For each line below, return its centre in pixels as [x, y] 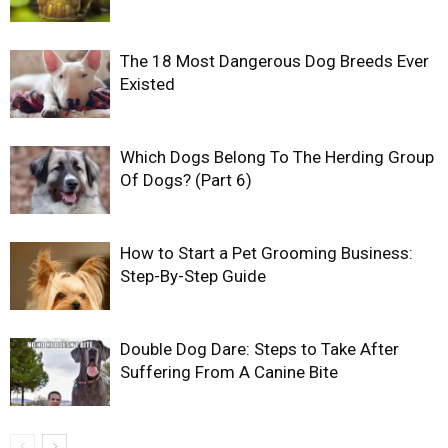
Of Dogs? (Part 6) [186, 179]
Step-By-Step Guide [193, 275]
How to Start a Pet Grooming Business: [266, 252]
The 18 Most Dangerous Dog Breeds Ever [274, 60]
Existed [147, 83]
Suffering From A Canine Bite [229, 371]
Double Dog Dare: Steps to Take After [259, 348]
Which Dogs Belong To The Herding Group [277, 156]
